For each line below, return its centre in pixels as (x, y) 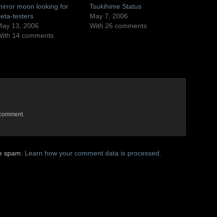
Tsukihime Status (116, 6)
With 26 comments (118, 25)
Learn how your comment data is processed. (93, 153)
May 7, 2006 (109, 16)
